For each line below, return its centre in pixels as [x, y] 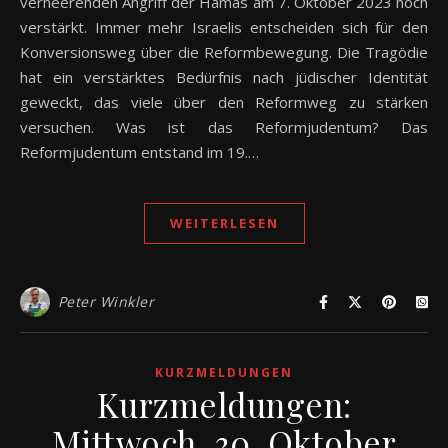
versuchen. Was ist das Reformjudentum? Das [224, 127]
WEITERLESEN [224, 223]
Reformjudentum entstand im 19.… [139, 152]
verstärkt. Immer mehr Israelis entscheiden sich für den [224, 27]
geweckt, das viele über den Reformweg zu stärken [224, 102]
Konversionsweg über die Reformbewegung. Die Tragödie [224, 52]
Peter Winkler [105, 302]
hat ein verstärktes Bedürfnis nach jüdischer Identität [224, 77]
